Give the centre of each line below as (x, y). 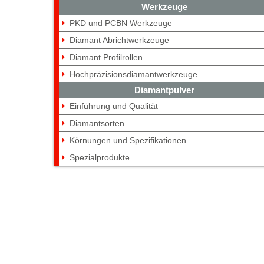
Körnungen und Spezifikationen (128, 140)
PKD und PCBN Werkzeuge (121, 23)
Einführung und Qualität (114, 106)
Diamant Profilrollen (106, 57)
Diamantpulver (164, 90)
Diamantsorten (97, 123)
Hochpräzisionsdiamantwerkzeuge (133, 74)
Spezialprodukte (100, 157)
